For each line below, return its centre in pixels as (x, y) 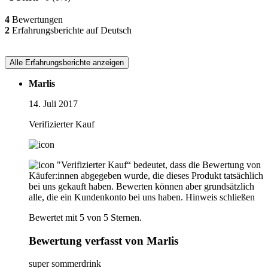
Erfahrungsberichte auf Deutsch (71, 30)
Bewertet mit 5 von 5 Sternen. (85, 217)
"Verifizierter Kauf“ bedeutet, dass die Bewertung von (159, 165)
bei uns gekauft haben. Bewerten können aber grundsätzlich (141, 186)
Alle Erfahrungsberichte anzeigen (67, 62)
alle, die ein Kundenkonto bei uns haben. (106, 197)
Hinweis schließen (220, 197)
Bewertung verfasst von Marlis (103, 240)
